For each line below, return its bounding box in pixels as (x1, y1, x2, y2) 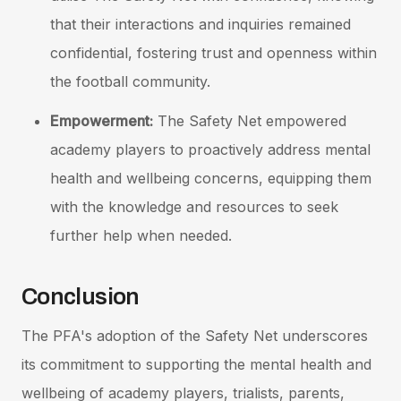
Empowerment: (50, 111, 153, 130)
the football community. (50, 72, 210, 90)
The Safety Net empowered (153, 111, 346, 130)
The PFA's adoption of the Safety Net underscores (21, 326, 368, 345)
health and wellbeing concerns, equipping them (50, 168, 371, 187)
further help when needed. (50, 226, 232, 244)
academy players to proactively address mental (50, 140, 371, 158)
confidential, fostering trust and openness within (50, 43, 377, 62)
